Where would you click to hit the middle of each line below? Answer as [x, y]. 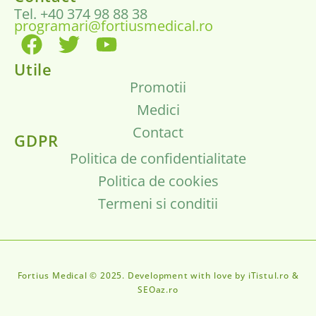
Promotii [158, 87]
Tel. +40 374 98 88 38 [81, 13]
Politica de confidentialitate [158, 158]
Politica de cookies [158, 181]
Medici [158, 109]
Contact [158, 132]
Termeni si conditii [158, 203]
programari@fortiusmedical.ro [114, 25]
